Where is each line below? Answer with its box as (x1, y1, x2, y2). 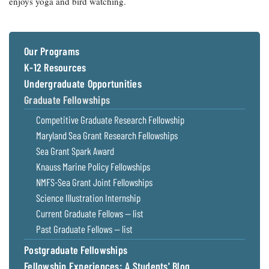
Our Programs (24, 44, 79, 58)
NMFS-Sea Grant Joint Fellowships (36, 176, 153, 188)
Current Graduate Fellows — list (36, 207, 144, 219)
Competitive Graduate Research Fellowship (36, 113, 184, 125)
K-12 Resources (24, 61, 86, 74)
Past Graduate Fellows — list (36, 223, 133, 235)
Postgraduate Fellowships (24, 243, 127, 256)
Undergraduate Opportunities (24, 77, 142, 90)
